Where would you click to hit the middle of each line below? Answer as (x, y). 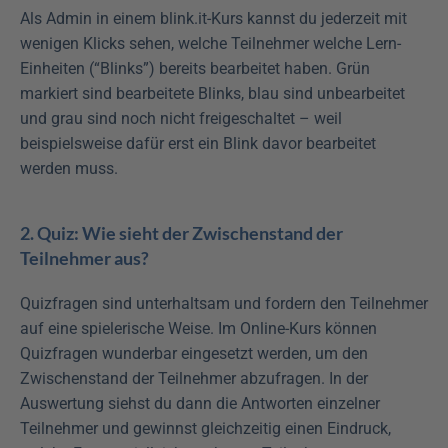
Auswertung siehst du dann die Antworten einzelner (200, 404)
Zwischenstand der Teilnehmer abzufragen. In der (194, 379)
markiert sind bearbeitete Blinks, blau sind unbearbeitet (212, 94)
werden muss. (69, 169)
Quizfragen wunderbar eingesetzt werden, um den (194, 354)
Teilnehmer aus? (84, 258)
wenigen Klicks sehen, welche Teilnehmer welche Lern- (210, 44)
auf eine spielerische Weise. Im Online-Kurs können (198, 329)
